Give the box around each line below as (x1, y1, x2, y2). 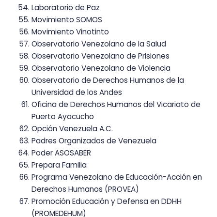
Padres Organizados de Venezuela (31, 135, 156, 146)
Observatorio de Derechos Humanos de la (31, 75, 184, 85)
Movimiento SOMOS (31, 14, 102, 25)
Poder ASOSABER (31, 147, 91, 158)
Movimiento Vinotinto (31, 26, 109, 37)
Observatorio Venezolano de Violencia (31, 62, 170, 73)
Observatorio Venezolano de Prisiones (31, 50, 170, 61)
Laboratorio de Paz (31, 2, 100, 13)
